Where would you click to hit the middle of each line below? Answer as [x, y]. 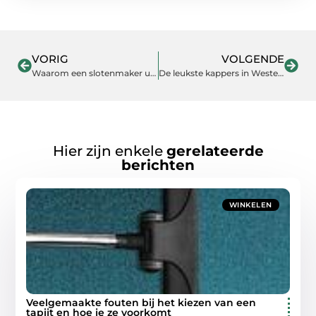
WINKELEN [250, 205]
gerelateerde [215, 151]
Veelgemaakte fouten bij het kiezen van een [141, 302]
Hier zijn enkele [109, 151]
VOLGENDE [253, 59]
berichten [158, 165]
